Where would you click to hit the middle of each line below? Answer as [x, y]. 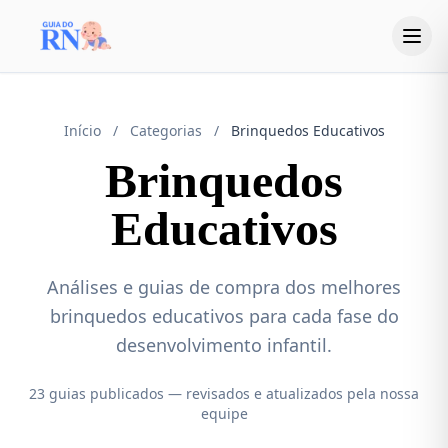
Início [82, 130]
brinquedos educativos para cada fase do [224, 316]
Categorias [165, 130]
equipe [224, 413]
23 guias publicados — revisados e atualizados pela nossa [224, 393]
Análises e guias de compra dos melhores [224, 287]
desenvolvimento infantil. [224, 345]
